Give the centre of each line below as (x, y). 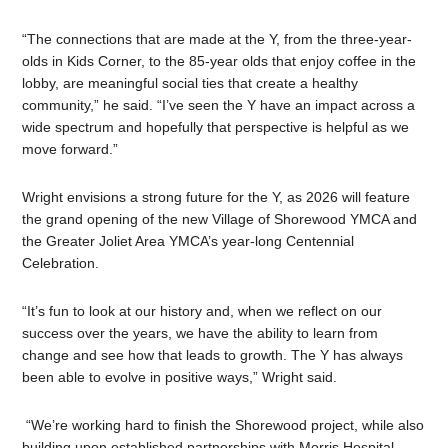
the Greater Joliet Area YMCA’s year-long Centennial (188, 241)
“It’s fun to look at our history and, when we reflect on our (202, 311)
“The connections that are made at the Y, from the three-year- (217, 39)
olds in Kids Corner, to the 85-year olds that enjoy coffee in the (219, 61)
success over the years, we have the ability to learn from (200, 333)
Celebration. (61, 263)
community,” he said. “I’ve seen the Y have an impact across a (219, 105)
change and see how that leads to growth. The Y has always (213, 355)
